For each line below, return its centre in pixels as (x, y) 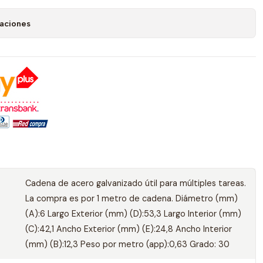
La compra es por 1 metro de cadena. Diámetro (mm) (131, 198)
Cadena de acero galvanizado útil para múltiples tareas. (135, 183)
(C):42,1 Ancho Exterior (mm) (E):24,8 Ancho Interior (128, 229)
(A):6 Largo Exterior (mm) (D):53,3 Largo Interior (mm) (133, 214)
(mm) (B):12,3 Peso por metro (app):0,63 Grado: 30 (127, 244)
